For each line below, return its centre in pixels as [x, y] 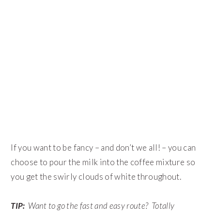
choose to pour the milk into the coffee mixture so [103, 162]
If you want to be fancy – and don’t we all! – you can [103, 148]
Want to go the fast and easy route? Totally [100, 206]
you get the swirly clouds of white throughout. [96, 177]
